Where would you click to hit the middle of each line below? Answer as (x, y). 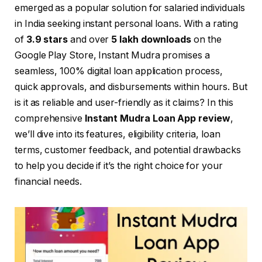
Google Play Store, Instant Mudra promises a (112, 56)
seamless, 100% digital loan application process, (119, 71)
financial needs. (48, 182)
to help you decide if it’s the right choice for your (119, 166)
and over (90, 40)
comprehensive (50, 119)
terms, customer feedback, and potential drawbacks (128, 150)
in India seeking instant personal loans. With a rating (126, 24)
